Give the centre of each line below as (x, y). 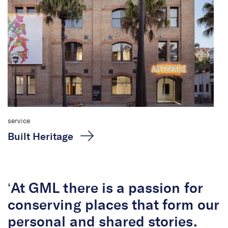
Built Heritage (41, 137)
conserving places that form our (113, 206)
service (19, 121)
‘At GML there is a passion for (105, 189)
